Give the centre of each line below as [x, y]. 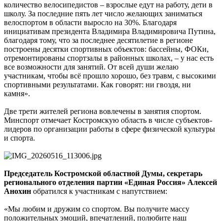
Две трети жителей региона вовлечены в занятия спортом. [103, 111]
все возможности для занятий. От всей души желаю [91, 67]
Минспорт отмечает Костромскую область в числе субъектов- [108, 120]
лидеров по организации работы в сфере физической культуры [110, 129]
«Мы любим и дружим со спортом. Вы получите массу [97, 209]
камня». [17, 94]
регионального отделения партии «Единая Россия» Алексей [110, 183]
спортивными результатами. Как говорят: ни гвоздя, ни [97, 85]
